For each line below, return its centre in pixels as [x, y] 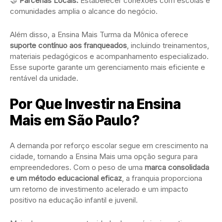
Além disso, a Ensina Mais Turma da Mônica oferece [99, 35]
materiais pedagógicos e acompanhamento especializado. [109, 56]
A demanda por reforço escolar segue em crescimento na [109, 146]
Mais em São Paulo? [75, 121]
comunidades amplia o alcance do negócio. [84, 11]
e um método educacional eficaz [66, 178]
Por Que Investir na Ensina [95, 104]
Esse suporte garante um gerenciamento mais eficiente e [108, 67]
